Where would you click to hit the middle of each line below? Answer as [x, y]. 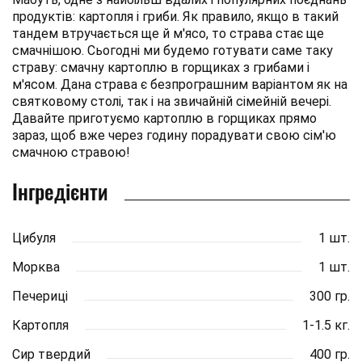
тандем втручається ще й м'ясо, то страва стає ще [168, 33]
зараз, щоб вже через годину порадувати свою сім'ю [174, 135]
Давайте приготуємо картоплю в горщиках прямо [164, 118]
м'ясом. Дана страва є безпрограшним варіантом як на [180, 84]
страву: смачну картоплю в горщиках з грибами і [161, 67]
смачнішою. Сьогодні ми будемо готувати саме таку [173, 50]
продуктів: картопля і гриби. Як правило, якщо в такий [175, 16]
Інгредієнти [60, 191]
